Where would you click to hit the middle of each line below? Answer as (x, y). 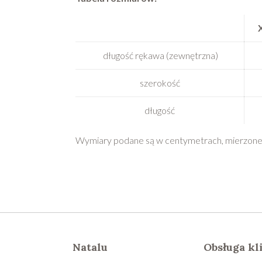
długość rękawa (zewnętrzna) (160, 55)
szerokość (160, 82)
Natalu (90, 247)
